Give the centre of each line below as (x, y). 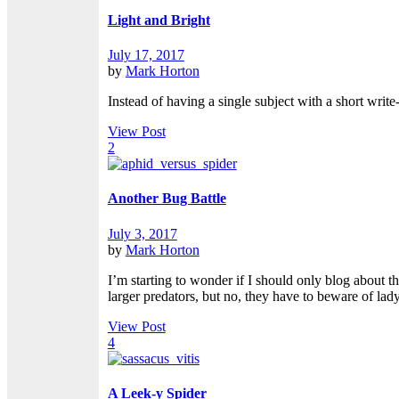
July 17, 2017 (146, 55)
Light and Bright (159, 20)
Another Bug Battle (167, 199)
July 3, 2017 (142, 233)
